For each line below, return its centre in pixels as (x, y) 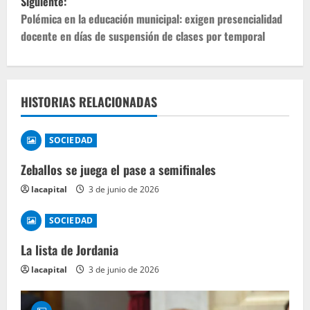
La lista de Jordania (70, 249)
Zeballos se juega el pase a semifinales (118, 169)
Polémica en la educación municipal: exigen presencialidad (152, 18)
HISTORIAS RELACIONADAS (89, 101)
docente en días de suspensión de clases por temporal (143, 36)
